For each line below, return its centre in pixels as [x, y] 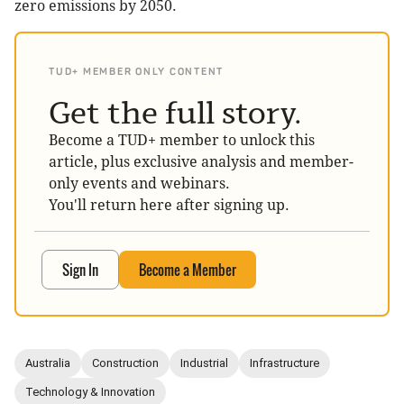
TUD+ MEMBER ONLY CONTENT [136, 71]
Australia [48, 363]
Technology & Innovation [90, 392]
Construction [125, 363]
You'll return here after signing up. [169, 205]
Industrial [204, 363]
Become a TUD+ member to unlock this [182, 140]
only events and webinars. [139, 183]
